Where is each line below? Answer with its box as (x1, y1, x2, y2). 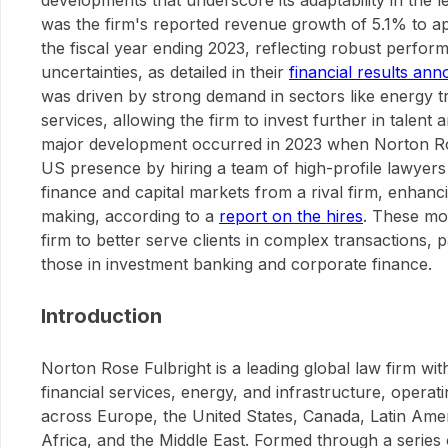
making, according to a (41, 206, 219, 226)
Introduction (41, 304, 162, 328)
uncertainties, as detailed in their (41, 62, 289, 82)
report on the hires (219, 206, 363, 226)
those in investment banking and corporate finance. (41, 254, 432, 274)
